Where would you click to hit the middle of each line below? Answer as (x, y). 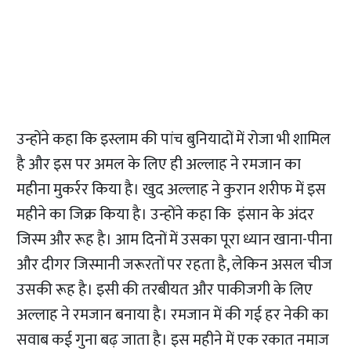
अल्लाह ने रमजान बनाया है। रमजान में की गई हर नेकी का (173, 315)
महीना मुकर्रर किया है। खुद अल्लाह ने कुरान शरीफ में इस (172, 190)
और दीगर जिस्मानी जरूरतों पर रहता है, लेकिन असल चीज (175, 265)
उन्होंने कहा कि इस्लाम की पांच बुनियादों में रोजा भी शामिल (174, 140)
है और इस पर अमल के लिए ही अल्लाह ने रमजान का (159, 165)
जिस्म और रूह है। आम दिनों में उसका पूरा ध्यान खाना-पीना (175, 240)
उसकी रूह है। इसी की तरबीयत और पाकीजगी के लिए (165, 290)
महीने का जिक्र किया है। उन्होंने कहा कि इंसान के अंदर (166, 215)
